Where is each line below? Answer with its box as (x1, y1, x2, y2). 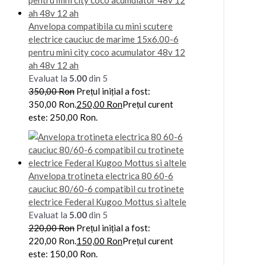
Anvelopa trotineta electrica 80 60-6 (28, 170, 173, 181)
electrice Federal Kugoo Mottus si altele (28, 196, 186, 207)
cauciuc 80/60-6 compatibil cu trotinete (28, 183, 184, 194)
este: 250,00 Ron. (28, 111, 98, 122)
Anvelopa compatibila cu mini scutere (28, 20, 173, 31)
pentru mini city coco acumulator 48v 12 (28, 46, 185, 57)
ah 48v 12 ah (28, 59, 79, 70)
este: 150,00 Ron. (28, 248, 98, 259)
